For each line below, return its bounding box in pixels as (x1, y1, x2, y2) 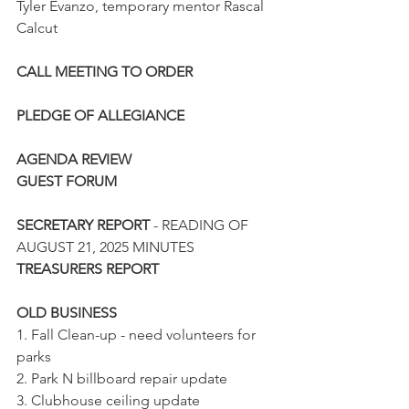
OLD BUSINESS (16, 304, 117, 321)
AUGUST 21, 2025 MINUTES (16, 238, 194, 256)
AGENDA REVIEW (16, 151, 131, 168)
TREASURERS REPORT (16, 260, 159, 278)
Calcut (16, 19, 58, 37)
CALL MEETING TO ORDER (16, 63, 193, 80)
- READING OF (150, 216, 252, 234)
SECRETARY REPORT (16, 216, 150, 234)
